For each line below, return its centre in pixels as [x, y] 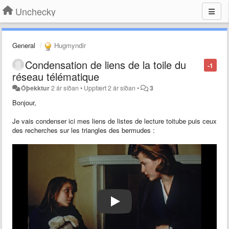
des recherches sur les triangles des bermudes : [84, 130]
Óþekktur [36, 88]
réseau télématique [56, 76]
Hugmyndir [69, 45]
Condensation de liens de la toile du [106, 64]
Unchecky [36, 11]
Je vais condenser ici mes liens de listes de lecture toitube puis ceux [114, 121]
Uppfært [96, 88]
